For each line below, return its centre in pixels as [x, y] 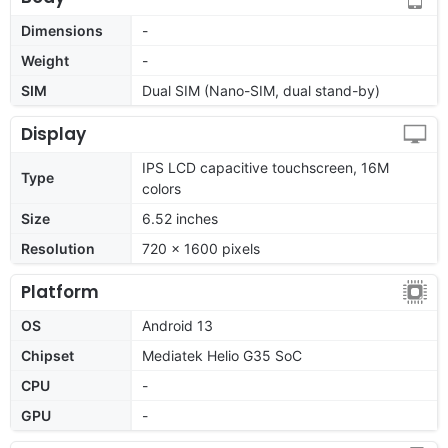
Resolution [58, 248]
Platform [60, 291]
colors [161, 188]
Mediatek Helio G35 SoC [222, 355]
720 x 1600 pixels [201, 248]
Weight [45, 60]
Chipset [47, 355]
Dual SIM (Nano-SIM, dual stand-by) [261, 90]
